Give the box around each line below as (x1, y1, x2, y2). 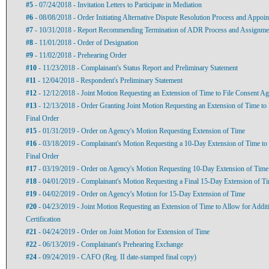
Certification (26, 214, 61, 223)
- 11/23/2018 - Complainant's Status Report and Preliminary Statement (37, 63, 238, 72)
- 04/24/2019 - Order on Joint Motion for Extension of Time (37, 227, 210, 236)
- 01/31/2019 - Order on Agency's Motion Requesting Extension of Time (37, 126, 245, 135)
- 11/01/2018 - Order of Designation (33, 38, 138, 47)
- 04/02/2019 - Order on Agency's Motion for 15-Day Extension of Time (37, 189, 245, 198)
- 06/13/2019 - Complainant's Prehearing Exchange (37, 240, 183, 249)
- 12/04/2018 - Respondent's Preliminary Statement (36, 76, 183, 85)
